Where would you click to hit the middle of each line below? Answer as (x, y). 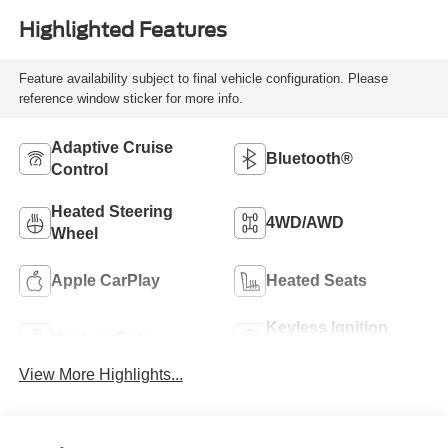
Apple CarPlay (105, 280)
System (294, 349)
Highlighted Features (122, 29)
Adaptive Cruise (111, 147)
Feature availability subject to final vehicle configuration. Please (203, 78)
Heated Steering (111, 211)
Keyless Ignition (327, 327)
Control (79, 169)
